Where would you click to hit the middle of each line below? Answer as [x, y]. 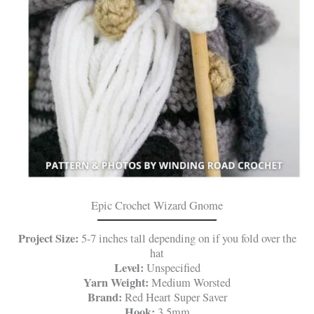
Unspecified [173, 267]
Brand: [106, 297]
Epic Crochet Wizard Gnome [157, 205]
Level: [130, 267]
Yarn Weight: [116, 282]
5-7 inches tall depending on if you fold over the [189, 238]
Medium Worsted [190, 282]
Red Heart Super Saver [176, 297]
